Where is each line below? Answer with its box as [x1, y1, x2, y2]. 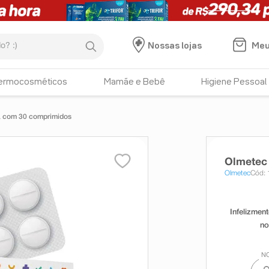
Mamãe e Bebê [103, 78, 165, 86]
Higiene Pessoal [201, 78, 267, 86]
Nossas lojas [147, 42, 202, 50]
